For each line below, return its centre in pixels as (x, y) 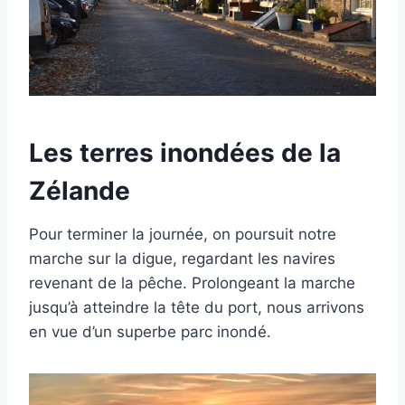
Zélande (80, 191)
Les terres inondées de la (185, 153)
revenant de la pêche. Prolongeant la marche (192, 283)
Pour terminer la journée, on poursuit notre (183, 234)
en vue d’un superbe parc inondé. (150, 332)
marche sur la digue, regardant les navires (182, 259)
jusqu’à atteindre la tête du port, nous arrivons (197, 307)
